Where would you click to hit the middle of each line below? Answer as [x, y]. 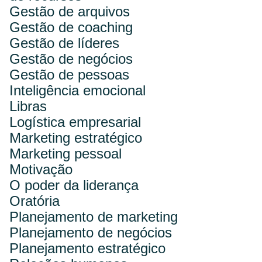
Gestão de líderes [64, 43]
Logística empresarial [75, 122]
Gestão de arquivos [70, 11]
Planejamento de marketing [94, 216]
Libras [28, 106]
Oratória [35, 201]
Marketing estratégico [76, 137]
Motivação [41, 169]
